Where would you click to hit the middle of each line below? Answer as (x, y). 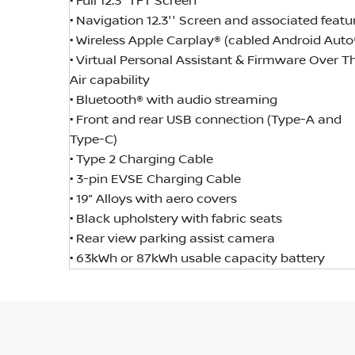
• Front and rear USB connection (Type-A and (206, 120)
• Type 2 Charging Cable (141, 160)
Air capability (110, 81)
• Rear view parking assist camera (172, 239)
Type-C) (94, 140)
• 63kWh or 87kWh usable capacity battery (197, 259)
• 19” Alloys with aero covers (153, 200)
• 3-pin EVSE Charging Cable (155, 180)
